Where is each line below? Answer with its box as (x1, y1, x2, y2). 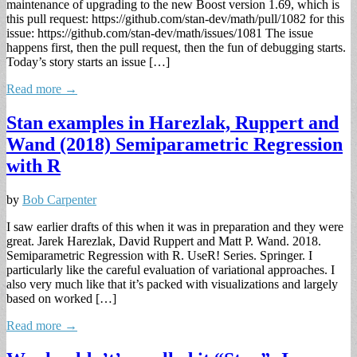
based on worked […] (6, 291, 116, 305)
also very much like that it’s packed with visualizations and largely (6, 277, 338, 291)
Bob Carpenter (22, 192, 96, 206)
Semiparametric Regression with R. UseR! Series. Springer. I (6, 248, 312, 262)
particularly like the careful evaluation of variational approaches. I (6, 262, 335, 277)
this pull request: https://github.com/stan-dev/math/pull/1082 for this (6, 11, 344, 25)
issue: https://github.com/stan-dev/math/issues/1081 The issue (6, 25, 313, 40)
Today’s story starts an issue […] (6, 54, 170, 69)
